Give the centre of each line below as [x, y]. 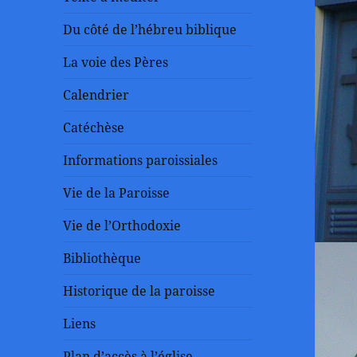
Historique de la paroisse [139, 291]
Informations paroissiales [141, 161]
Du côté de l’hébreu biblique [150, 30]
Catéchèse [94, 128]
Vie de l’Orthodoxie [122, 226]
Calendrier [96, 95]
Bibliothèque [102, 259]
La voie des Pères [116, 63]
